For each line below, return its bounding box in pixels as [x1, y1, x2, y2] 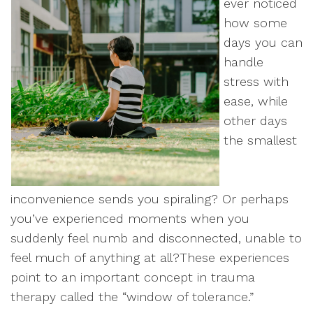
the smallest [224, 133, 297, 147]
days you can [224, 35, 303, 50]
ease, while [224, 94, 288, 108]
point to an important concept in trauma [10, 270, 255, 284]
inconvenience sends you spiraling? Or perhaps [10, 191, 289, 206]
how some [224, 15, 287, 30]
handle [224, 54, 263, 69]
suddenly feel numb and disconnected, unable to [10, 231, 302, 245]
